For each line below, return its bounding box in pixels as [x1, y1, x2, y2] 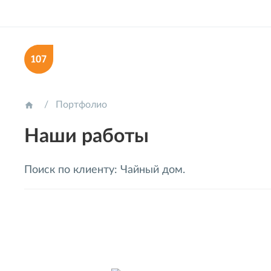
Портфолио [56, 99, 107, 109]
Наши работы [24, 126, 149, 146]
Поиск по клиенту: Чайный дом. [24, 164, 185, 175]
